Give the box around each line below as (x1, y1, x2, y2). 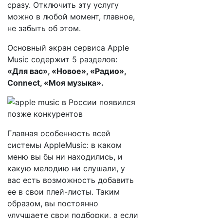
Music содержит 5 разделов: (7, 54, 117, 64)
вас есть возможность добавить (7, 175, 134, 185)
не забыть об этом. (7, 23, 81, 33)
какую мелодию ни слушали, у (7, 163, 125, 173)
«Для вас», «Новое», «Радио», (7, 66, 126, 76)
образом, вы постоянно (7, 199, 98, 208)
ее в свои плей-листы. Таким (7, 187, 120, 197)
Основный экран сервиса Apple (7, 43, 129, 53)
